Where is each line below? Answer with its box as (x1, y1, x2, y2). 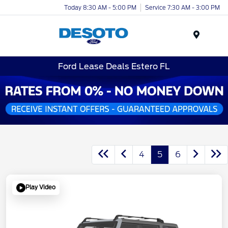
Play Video (25, 184, 55, 191)
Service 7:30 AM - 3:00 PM (145, 4, 220, 11)
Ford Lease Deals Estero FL (58, 61, 170, 71)
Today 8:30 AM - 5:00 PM (64, 4, 136, 11)
